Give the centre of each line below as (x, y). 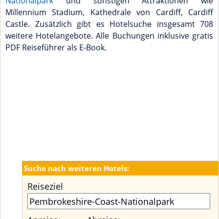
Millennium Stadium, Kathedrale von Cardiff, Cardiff (109, 12)
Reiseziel (45, 186)
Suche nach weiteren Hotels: (77, 168)
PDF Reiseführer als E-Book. (56, 48)
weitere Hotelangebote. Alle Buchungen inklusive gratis (109, 36)
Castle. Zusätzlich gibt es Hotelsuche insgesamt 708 (109, 24)
